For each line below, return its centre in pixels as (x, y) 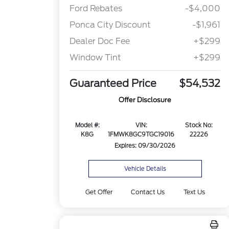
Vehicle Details (145, 169)
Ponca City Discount (110, 25)
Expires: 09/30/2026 (145, 146)
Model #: (87, 125)
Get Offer (99, 192)
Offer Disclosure (145, 100)
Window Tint (96, 58)
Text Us (194, 192)
